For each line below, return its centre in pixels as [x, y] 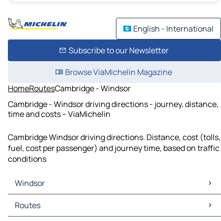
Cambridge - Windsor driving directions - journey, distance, [113, 104]
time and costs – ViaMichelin [59, 114]
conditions [27, 159]
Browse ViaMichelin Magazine [118, 72]
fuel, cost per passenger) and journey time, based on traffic [114, 148]
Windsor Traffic [37, 211]
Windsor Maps [35, 200]
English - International [173, 29]
